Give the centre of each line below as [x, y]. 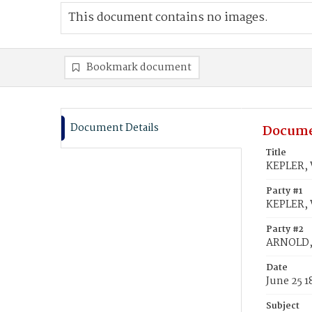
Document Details [115, 128]
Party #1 [284, 191]
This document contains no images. [168, 18]
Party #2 [285, 229]
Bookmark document [139, 68]
